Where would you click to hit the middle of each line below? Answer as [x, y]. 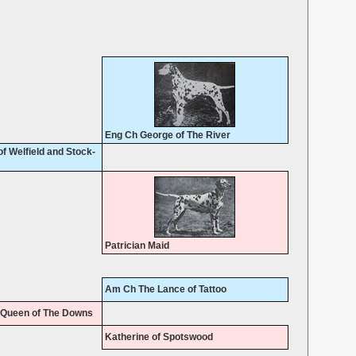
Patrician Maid [137, 246]
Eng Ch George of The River [167, 135]
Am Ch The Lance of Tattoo [165, 290]
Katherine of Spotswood [159, 337]
